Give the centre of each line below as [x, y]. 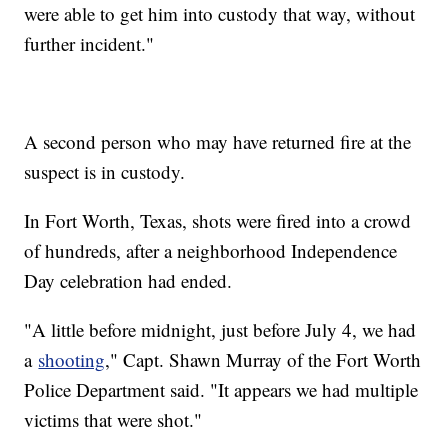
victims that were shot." [113, 419]
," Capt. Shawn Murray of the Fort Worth [263, 359]
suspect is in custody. [105, 171]
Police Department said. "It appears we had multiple [221, 389]
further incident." [89, 43]
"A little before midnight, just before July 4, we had [220, 329]
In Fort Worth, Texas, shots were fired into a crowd [218, 220]
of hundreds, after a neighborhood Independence [211, 250]
